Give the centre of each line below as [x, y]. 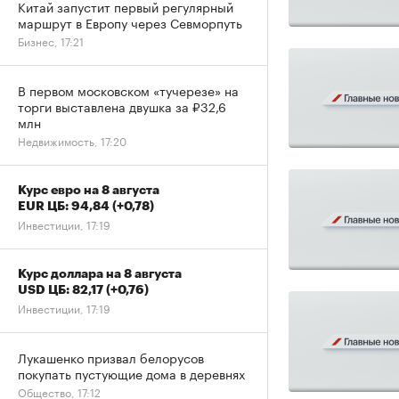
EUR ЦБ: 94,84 [65, 206]
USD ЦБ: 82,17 [62, 289]
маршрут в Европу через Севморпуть [130, 22]
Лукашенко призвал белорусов [111, 357]
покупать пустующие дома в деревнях [131, 373]
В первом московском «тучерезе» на [128, 90]
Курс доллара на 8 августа [100, 273]
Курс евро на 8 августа [89, 190]
